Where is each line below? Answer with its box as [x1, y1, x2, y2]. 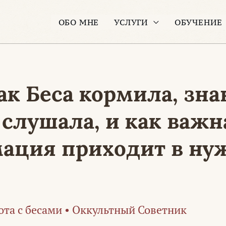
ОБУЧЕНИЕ [174, 17, 223, 27]
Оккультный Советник [72, 202, 187, 217]
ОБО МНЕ [58, 17, 99, 27]
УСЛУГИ [114, 17, 148, 27]
